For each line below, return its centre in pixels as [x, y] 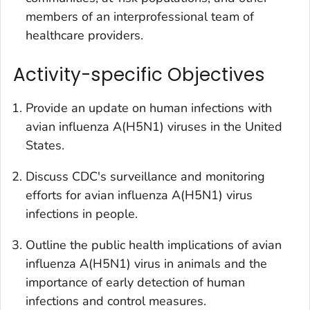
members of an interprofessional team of [140, 16]
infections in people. [82, 213]
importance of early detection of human [135, 282]
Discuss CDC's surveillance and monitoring [145, 176]
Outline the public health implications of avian [154, 245]
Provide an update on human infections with [149, 108]
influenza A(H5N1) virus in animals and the [146, 263]
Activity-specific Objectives [139, 74]
